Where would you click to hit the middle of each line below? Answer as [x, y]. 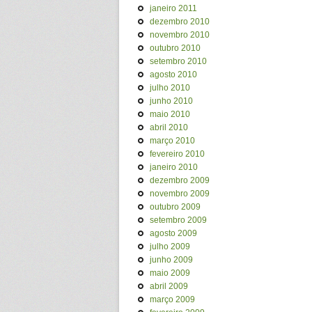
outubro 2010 [175, 48]
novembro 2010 [180, 35]
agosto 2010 [173, 75]
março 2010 [172, 141]
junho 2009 [171, 260]
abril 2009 [169, 286]
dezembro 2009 [180, 180]
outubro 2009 [175, 207]
